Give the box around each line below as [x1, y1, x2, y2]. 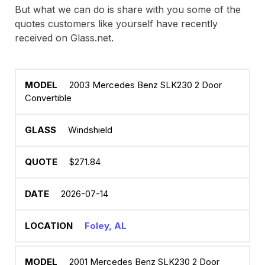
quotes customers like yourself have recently [15, 18, 218, 30]
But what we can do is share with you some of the [15, 4, 241, 15]
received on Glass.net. [15, 32, 114, 44]
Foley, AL [85, 220, 127, 231]
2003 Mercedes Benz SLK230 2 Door [69, 79, 222, 91]
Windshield [68, 124, 112, 135]
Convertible [25, 92, 72, 104]
